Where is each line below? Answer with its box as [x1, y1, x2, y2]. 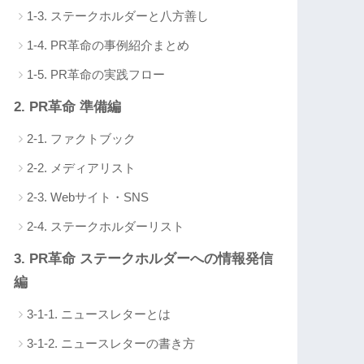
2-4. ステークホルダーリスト [27, 219, 185, 234]
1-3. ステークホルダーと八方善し [27, 9, 210, 24]
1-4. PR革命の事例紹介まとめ [27, 38, 190, 53]
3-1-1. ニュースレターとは [27, 307, 171, 322]
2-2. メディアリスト [27, 161, 136, 175]
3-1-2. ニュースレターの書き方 [27, 336, 196, 351]
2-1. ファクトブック [27, 132, 136, 146]
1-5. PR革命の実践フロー [27, 67, 166, 82]
